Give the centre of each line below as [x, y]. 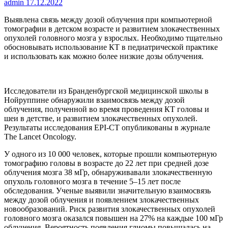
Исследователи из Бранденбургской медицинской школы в [106, 91]
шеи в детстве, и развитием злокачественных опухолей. [101, 118]
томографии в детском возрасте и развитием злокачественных [112, 28]
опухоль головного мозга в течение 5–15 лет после [92, 181]
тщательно [204, 38]
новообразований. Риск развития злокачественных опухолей [110, 209]
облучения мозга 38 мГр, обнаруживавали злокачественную [108, 172]
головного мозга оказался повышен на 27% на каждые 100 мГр [113, 218]
